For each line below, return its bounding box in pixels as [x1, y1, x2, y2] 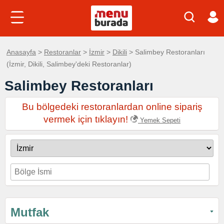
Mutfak [10, 205, 49, 219]
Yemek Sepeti [138, 116, 180, 124]
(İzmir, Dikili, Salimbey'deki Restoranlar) [6, 60, 131, 68]
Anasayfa [6, 48, 36, 56]
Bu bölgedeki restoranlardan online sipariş [21, 101, 202, 112]
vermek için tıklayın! [43, 114, 130, 124]
